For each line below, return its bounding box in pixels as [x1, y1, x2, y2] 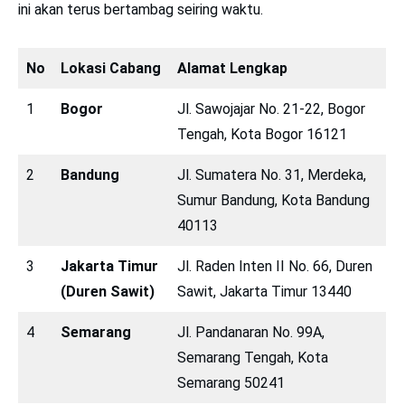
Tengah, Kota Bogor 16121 [177, 125, 347, 143]
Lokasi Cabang [61, 59, 161, 77]
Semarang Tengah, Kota [177, 348, 328, 366]
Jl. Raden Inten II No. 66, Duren [177, 257, 372, 275]
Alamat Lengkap [177, 59, 287, 77]
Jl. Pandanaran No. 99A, [177, 323, 325, 341]
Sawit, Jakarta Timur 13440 [177, 282, 352, 300]
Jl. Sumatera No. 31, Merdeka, [177, 165, 366, 184]
